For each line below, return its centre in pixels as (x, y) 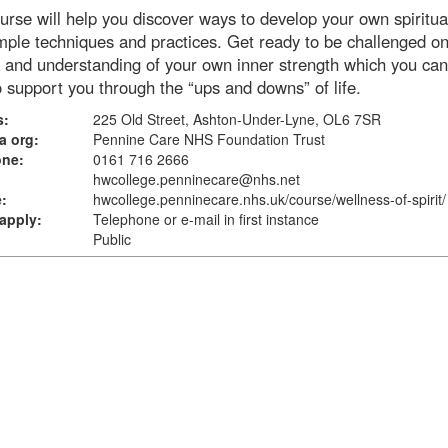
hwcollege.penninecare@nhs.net (196, 179)
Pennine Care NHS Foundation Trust (208, 139)
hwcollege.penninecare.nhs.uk (188, 199)
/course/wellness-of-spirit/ (365, 199)
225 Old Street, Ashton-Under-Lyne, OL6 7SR (236, 119)
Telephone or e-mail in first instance (205, 219)
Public (111, 239)
